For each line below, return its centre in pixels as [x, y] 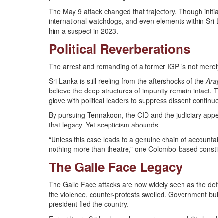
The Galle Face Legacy [116, 167]
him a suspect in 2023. [83, 31]
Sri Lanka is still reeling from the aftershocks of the [127, 81]
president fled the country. [89, 204]
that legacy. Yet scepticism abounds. [104, 125]
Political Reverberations [119, 48]
